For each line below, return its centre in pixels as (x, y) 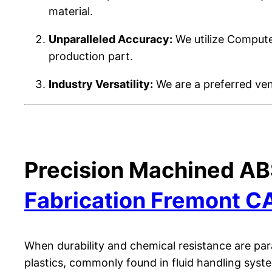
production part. (91, 56)
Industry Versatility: (101, 84)
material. (71, 11)
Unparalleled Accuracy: (110, 39)
